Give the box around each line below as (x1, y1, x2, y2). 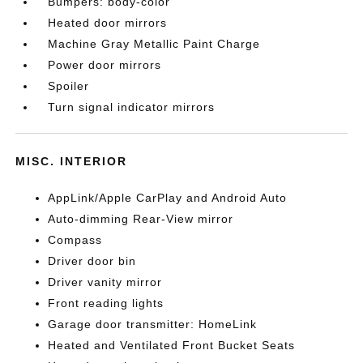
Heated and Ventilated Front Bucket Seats (48, 339, 296, 352)
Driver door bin (48, 254, 137, 267)
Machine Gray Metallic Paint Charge (48, 37, 261, 50)
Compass (48, 233, 103, 246)
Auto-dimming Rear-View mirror (48, 212, 234, 225)
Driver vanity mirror (48, 275, 163, 288)
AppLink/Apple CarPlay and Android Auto (48, 191, 288, 204)
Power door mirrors (48, 58, 162, 71)
